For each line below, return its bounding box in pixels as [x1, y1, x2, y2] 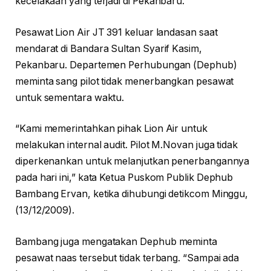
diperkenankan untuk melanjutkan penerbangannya [15, 155, 250, 168]
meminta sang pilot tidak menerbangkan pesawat [15, 75, 234, 87]
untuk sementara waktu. [15, 91, 125, 103]
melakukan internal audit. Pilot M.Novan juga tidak [15, 139, 238, 151]
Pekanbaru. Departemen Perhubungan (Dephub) [15, 59, 237, 71]
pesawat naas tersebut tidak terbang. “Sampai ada [15, 252, 240, 264]
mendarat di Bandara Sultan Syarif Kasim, [15, 42, 202, 54]
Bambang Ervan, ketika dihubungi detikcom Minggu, [15, 188, 249, 200]
